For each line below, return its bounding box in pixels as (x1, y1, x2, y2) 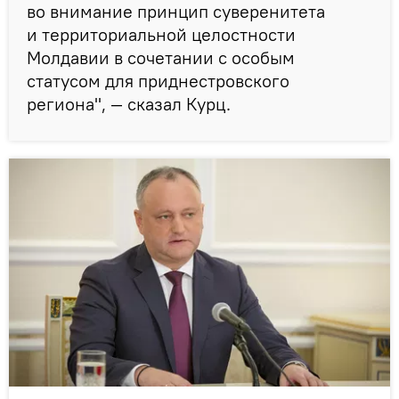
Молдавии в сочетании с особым (27, 45, 295, 69)
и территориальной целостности (27, 22, 296, 45)
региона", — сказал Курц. (27, 92, 231, 115)
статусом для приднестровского (27, 69, 289, 92)
